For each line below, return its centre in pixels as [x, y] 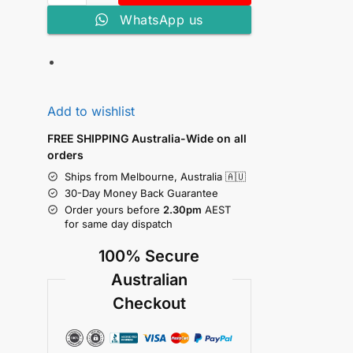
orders [65, 154]
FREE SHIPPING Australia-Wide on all [147, 138]
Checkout [149, 303]
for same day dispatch [118, 223]
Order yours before [113, 209]
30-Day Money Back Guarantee [141, 193]
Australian [149, 279]
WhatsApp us [162, 20]
